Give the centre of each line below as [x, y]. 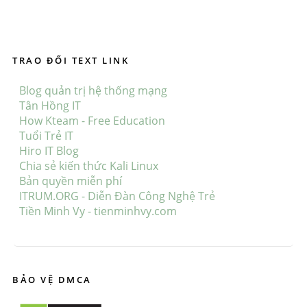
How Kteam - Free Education [92, 120]
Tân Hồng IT [50, 105]
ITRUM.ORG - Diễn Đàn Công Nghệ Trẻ [117, 196]
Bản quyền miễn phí [71, 181]
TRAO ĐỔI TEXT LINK [71, 60]
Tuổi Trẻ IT [46, 135]
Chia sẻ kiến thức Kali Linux [89, 165]
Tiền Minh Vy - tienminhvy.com [98, 211]
